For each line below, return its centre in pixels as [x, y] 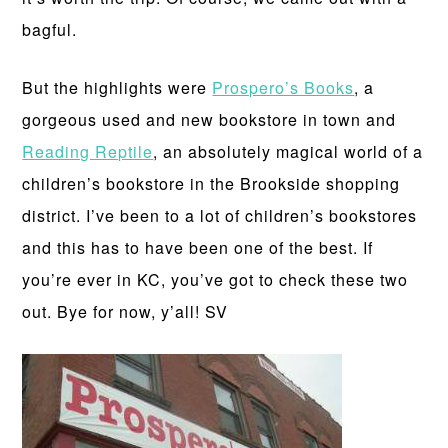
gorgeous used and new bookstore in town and [209, 119]
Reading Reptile [88, 151]
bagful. [50, 29]
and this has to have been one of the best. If [198, 247]
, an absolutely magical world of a [288, 151]
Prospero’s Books [283, 87]
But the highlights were [117, 87]
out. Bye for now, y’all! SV [125, 311]
